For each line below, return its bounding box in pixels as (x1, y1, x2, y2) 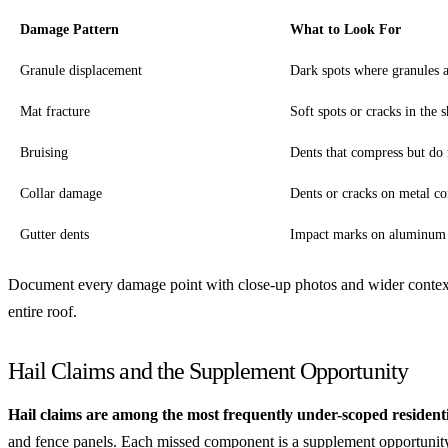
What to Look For (290, 22, 401, 38)
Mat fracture (20, 104, 90, 120)
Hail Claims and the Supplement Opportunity (8, 358, 408, 385)
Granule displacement (20, 63, 142, 79)
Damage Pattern (20, 22, 119, 38)
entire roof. (8, 303, 77, 321)
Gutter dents (20, 227, 89, 243)
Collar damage (20, 186, 102, 202)
